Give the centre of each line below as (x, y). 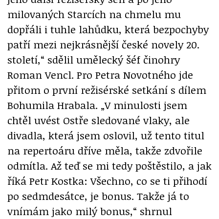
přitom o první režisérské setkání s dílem (107, 89)
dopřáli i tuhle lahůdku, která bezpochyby (108, 29)
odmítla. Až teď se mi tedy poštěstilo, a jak (109, 165)
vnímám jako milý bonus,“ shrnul (90, 211)
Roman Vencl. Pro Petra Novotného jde (100, 74)
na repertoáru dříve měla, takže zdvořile (105, 150)
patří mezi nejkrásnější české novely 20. (103, 44)
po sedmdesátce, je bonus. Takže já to (98, 196)
